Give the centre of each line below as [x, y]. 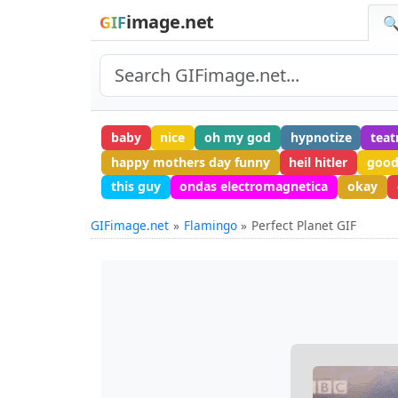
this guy [135, 187]
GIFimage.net [130, 226]
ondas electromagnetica [254, 187]
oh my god [237, 137]
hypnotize [321, 137]
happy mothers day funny [190, 162]
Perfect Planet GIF [304, 226]
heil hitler [318, 162]
